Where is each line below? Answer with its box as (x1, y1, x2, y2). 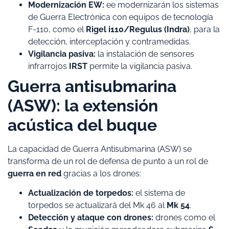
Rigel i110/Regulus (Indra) (86, 24, 190, 34)
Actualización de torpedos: (28, 188, 133, 198)
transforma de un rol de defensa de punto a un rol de (8, 156, 208, 166)
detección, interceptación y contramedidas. (28, 36, 191, 47)
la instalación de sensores (96, 49, 194, 59)
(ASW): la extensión (8, 96, 158, 115)
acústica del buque (8, 115, 157, 134)
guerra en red (8, 168, 61, 178)
